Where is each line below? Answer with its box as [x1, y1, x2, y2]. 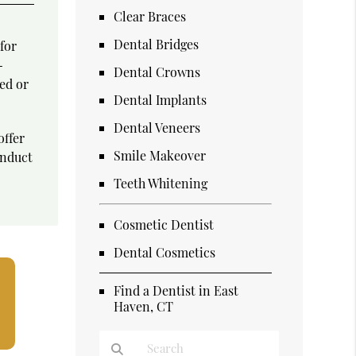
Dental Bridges [114, 35, 199, 52]
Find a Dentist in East [114, 281, 239, 299]
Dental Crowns [114, 63, 201, 80]
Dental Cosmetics [114, 243, 216, 261]
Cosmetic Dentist [114, 215, 215, 233]
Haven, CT [114, 297, 174, 315]
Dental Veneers [114, 118, 201, 136]
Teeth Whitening [114, 174, 208, 192]
